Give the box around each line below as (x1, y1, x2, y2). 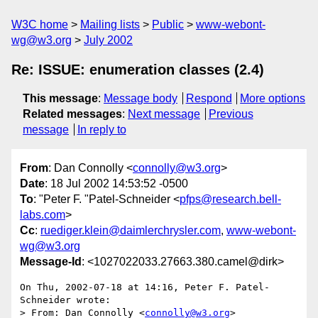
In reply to (77, 124, 126, 136)
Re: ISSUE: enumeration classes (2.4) (11, 62, 264, 77)
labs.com (20, 209, 65, 221)
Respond (185, 92, 232, 104)
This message (23, 92, 98, 104)
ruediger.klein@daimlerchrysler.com (40, 224, 221, 237)
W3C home (11, 18, 68, 31)
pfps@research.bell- (180, 193, 281, 206)
